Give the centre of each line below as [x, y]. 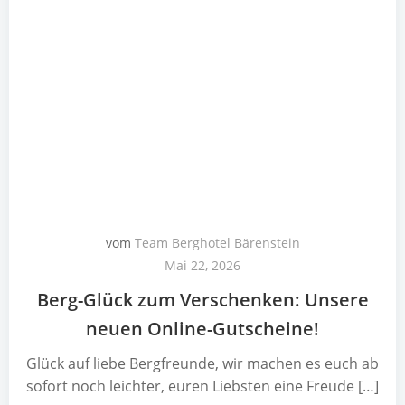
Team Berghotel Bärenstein [217, 243]
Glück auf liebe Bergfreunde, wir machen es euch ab [202, 363]
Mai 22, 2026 [202, 265]
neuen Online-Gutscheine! [202, 329]
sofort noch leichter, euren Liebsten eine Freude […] [202, 386]
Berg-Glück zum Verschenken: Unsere [202, 300]
